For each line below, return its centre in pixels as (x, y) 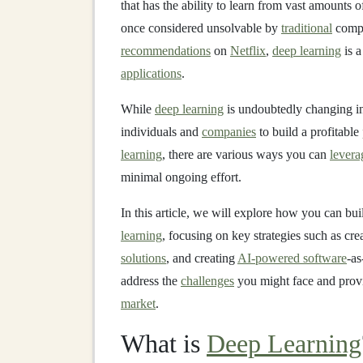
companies (229, 132)
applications (151, 73)
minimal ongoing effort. (181, 177)
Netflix (248, 51)
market (138, 303)
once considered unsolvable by (201, 28)
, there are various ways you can (246, 154)
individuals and (161, 132)
